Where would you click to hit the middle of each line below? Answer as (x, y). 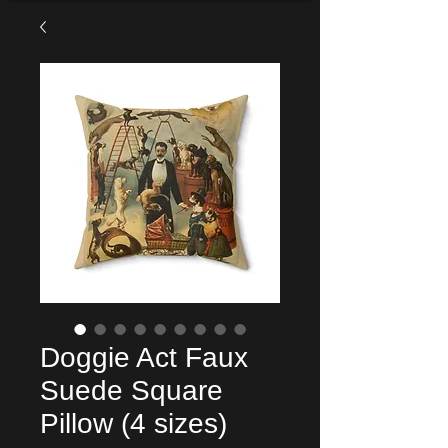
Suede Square (131, 390)
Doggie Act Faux (144, 357)
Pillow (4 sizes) (133, 423)
